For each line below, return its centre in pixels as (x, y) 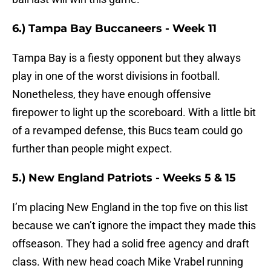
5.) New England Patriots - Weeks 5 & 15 (124, 178)
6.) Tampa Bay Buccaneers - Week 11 (114, 29)
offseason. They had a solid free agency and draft (131, 244)
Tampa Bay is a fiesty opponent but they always (126, 58)
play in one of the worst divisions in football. (116, 76)
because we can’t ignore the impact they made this (134, 226)
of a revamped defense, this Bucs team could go (127, 131)
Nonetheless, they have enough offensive (112, 94)
